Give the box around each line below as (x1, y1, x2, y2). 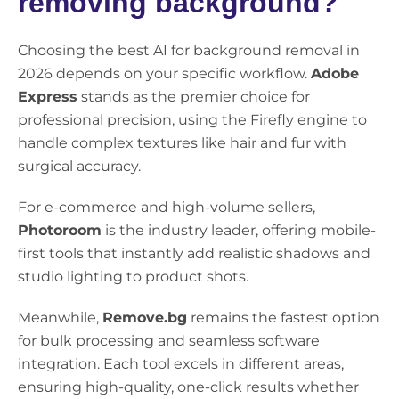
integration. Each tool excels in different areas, (18, 355, 344, 373)
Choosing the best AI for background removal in (18, 42, 360, 60)
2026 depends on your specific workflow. (18, 65, 311, 83)
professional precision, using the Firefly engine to (18, 111, 367, 129)
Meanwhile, (18, 309, 102, 327)
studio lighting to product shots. (18, 268, 248, 286)
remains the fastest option (187, 309, 379, 327)
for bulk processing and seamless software (18, 332, 320, 350)
